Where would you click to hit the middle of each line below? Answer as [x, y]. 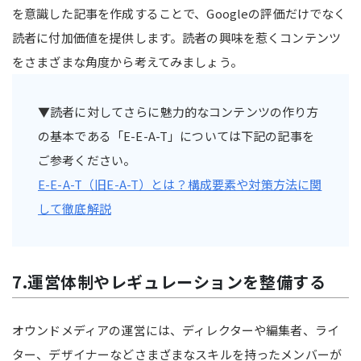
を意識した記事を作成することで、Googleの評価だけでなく [179, 13]
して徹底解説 [75, 208]
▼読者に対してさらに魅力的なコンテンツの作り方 [178, 111]
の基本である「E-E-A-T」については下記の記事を [176, 135]
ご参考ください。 [87, 160]
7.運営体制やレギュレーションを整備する [169, 281]
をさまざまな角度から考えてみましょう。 [127, 61]
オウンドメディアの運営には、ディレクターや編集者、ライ [176, 330]
